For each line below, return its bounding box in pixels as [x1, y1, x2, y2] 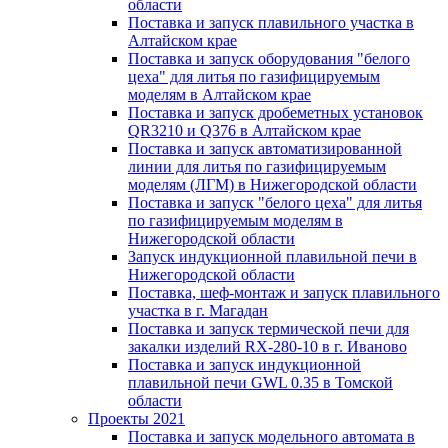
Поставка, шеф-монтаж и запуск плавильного [128, 284, 440, 301]
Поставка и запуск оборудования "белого [128, 50, 410, 67]
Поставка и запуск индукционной [128, 356, 361, 373]
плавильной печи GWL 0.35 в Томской [128, 374, 393, 391]
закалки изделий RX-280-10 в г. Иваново [128, 338, 407, 355]
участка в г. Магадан [128, 302, 268, 319]
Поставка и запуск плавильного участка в [128, 14, 414, 31]
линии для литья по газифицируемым [128, 158, 386, 175]
